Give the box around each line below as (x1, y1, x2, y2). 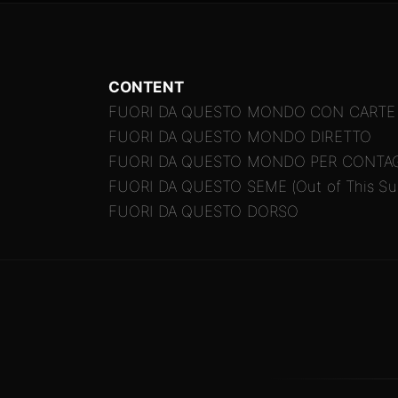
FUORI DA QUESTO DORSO (108, 203, 299, 220)
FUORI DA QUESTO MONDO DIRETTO (108, 128, 371, 146)
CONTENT (108, 78, 184, 96)
